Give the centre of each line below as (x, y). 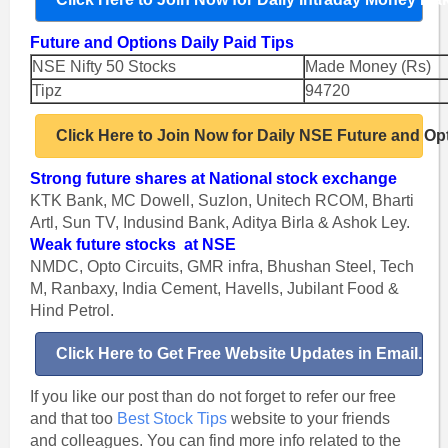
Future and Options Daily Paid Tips (161, 42)
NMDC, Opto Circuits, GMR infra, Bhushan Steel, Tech (221, 266)
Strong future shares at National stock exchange (213, 178)
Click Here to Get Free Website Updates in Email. (238, 353)
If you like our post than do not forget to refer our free (212, 396)
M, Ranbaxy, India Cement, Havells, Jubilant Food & (214, 288)
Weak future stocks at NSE (132, 244)
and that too (73, 418)
